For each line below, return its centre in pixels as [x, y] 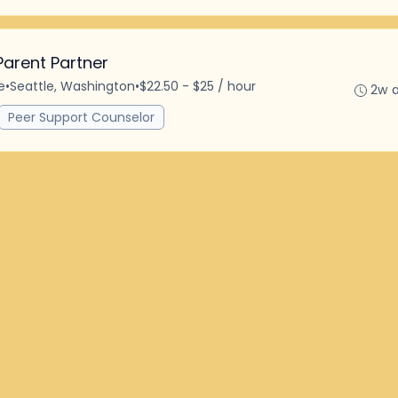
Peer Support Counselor [81, 117]
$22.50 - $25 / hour [198, 86]
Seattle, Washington [72, 86]
